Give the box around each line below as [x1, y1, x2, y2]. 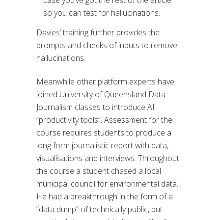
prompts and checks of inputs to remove [36, 40, 177, 51]
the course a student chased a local [36, 165, 161, 177]
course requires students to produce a [36, 127, 171, 138]
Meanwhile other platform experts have [36, 76, 174, 87]
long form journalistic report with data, [36, 140, 168, 151]
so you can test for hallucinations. [43, 7, 160, 19]
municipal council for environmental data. [36, 178, 178, 190]
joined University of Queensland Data [36, 89, 165, 100]
